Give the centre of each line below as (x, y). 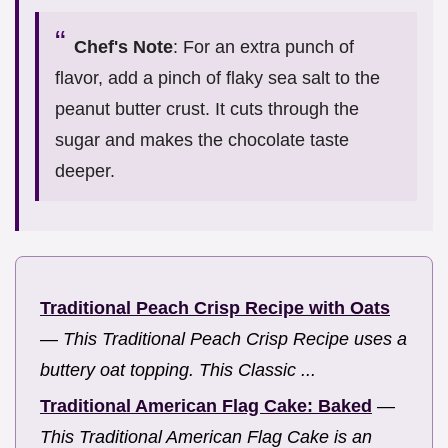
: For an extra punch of (263, 46)
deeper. (85, 170)
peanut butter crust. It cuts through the (207, 108)
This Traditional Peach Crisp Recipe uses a (235, 338)
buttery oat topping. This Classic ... (178, 369)
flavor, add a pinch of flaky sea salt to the (217, 77)
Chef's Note (123, 46)
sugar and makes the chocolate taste (202, 139)
